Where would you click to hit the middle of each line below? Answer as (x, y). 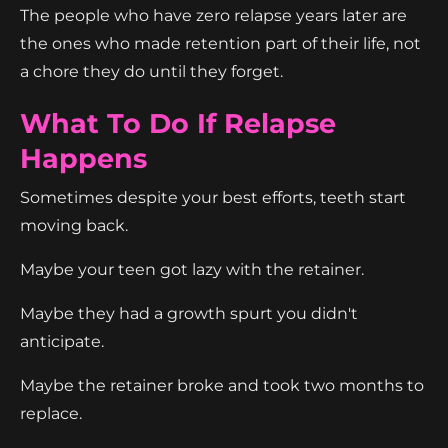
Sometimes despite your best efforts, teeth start (213, 197)
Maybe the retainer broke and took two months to (222, 385)
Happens (83, 158)
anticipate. (62, 341)
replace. (51, 413)
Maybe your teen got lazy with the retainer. (192, 269)
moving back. (74, 225)
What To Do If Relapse (178, 123)
